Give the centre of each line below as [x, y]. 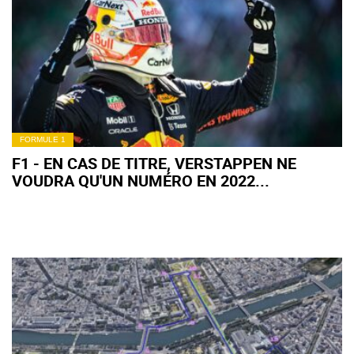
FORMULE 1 [43, 139]
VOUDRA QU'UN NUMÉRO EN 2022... [141, 181]
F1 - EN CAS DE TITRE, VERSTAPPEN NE [154, 163]
